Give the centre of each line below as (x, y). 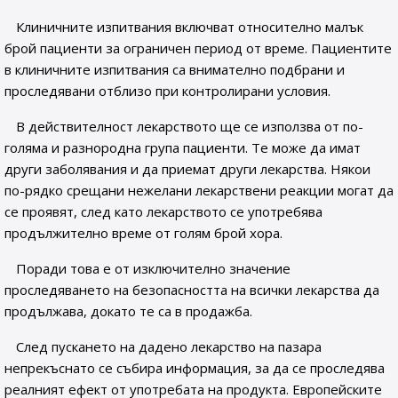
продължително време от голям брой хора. (143, 233)
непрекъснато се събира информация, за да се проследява (195, 368)
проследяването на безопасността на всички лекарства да (192, 290)
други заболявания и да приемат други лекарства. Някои (187, 169)
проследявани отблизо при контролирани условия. (167, 91)
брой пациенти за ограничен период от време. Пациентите (198, 48)
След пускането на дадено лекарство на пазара (169, 346)
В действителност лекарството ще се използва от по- (190, 126)
